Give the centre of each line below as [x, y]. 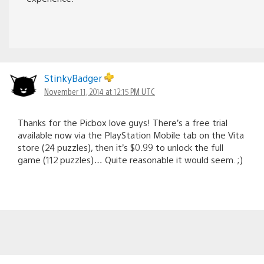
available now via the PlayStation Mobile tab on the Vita [131, 134]
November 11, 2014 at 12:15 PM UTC [100, 91]
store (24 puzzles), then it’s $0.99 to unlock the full [121, 147]
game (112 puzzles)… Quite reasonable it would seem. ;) [130, 159]
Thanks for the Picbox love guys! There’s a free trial [123, 122]
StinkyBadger [74, 78]
